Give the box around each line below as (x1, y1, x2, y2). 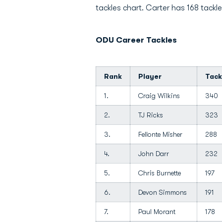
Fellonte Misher (138, 130, 182, 138)
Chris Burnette (138, 169, 181, 177)
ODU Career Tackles (96, 36, 177, 45)
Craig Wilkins (138, 92, 180, 100)
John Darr (138, 150, 169, 158)
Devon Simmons (138, 188, 187, 196)
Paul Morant (138, 208, 175, 216)
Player (138, 72, 162, 80)
